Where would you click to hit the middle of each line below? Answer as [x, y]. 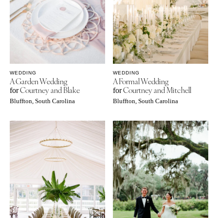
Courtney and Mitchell [157, 90]
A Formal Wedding [141, 81]
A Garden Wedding [38, 81]
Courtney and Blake [49, 90]
